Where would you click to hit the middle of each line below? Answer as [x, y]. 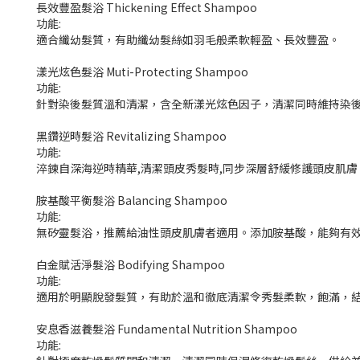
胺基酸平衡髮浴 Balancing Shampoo [132, 200]
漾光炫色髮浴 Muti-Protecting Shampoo [142, 72]
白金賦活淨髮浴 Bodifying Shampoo [131, 265]
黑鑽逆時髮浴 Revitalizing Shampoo [131, 136]
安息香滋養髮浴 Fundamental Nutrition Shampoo [167, 329]
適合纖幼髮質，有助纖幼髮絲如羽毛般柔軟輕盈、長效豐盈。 [188, 40]
